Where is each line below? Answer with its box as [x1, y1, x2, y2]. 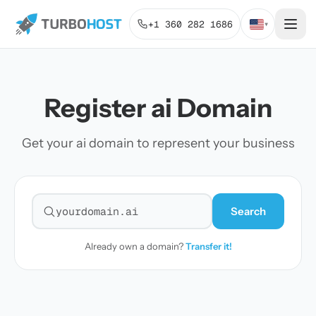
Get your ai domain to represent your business [21, 135, 295, 151]
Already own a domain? [84, 241, 186, 252]
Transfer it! [185, 241, 232, 252]
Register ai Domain [44, 92, 272, 123]
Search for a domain [42, 212, 147, 226]
